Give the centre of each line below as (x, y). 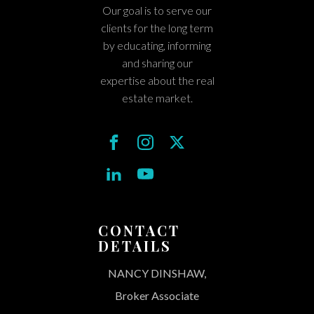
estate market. (157, 98)
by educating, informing (157, 46)
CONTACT (139, 231)
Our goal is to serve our (157, 11)
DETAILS (135, 246)
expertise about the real (157, 81)
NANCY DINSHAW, (157, 273)
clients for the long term (157, 28)
